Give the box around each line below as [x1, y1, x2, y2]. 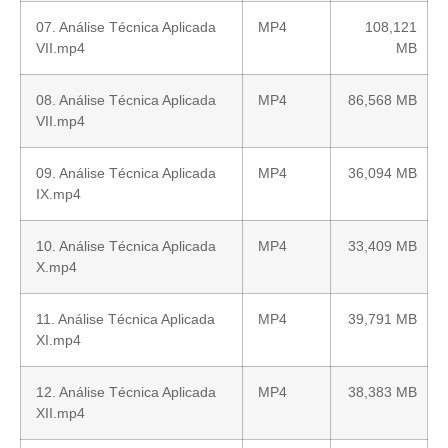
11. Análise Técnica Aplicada [36, 311, 215, 328]
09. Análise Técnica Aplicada [36, 165, 216, 182]
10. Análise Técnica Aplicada [36, 238, 216, 255]
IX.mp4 [36, 186, 81, 203]
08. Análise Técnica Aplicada [36, 92, 216, 109]
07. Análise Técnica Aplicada [36, 19, 216, 36]
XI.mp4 [36, 332, 81, 349]
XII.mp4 [36, 405, 85, 422]
